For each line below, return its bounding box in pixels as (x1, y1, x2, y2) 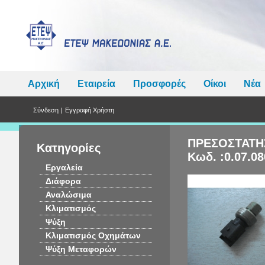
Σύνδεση (33, 106, 59, 114)
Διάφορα (46, 176, 81, 186)
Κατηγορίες (37, 141, 101, 154)
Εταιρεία (77, 79, 115, 89)
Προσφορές (133, 79, 186, 89)
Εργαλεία (46, 163, 83, 172)
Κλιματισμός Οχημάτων (46, 231, 141, 240)
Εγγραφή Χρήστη (65, 106, 114, 114)
